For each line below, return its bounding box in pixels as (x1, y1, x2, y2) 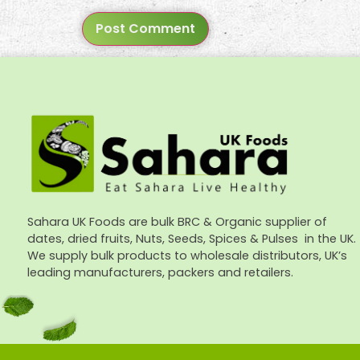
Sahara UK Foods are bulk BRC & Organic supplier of (27, 214, 328, 231)
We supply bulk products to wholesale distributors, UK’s (27, 247, 348, 264)
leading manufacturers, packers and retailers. (27, 264, 297, 281)
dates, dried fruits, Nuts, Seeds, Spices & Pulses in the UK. (27, 231, 357, 247)
